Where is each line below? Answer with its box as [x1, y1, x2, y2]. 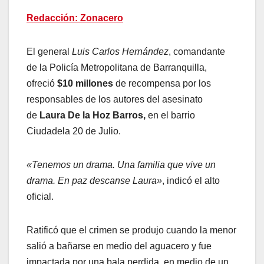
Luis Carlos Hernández [70, 47, 169, 57]
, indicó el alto [162, 176, 220, 186]
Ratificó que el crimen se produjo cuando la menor [27, 225, 236, 236]
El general [27, 47, 70, 57]
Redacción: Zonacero [27, 13, 123, 24]
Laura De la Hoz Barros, [39, 110, 146, 121]
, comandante [169, 47, 225, 57]
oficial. [27, 192, 54, 202]
